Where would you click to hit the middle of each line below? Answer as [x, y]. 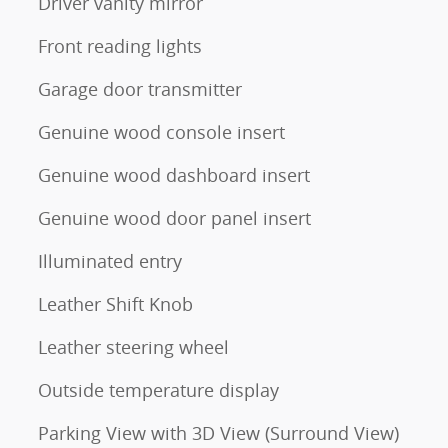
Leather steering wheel [133, 346]
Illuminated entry [110, 260]
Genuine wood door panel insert [174, 217]
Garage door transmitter [140, 88]
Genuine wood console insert [161, 131]
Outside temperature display [158, 389]
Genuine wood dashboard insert [174, 174]
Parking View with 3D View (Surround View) [218, 432]
